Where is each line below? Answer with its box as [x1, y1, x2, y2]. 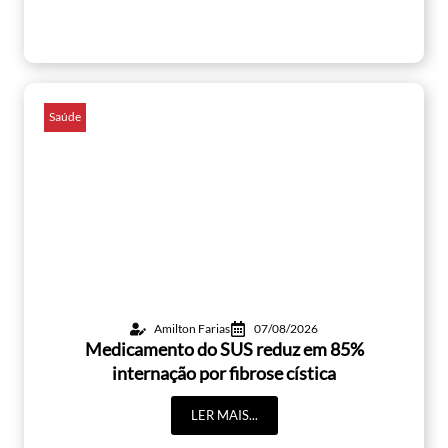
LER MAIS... [190, 407, 258, 423]
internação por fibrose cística [112, 362, 336, 384]
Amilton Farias [154, 321, 230, 336]
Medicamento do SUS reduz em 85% [84, 338, 364, 360]
